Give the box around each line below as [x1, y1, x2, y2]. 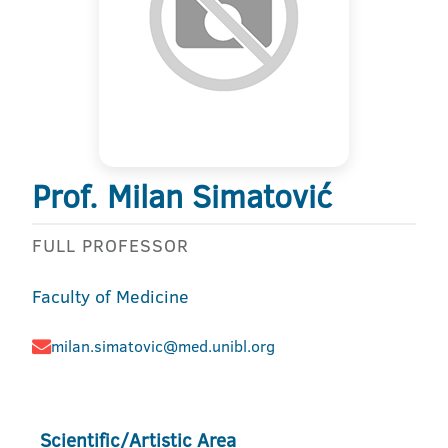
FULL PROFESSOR [32, 233, 189, 258]
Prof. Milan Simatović [32, 174, 332, 218]
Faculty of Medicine [32, 284, 189, 309]
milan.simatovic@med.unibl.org [51, 335, 275, 357]
